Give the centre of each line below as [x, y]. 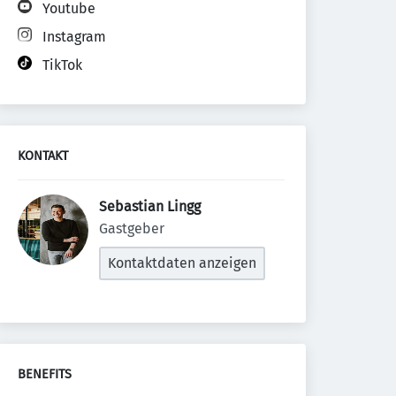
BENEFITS [45, 374]
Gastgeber [132, 228]
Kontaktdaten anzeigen [182, 263]
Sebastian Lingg [152, 206]
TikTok [62, 65]
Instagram [74, 37]
